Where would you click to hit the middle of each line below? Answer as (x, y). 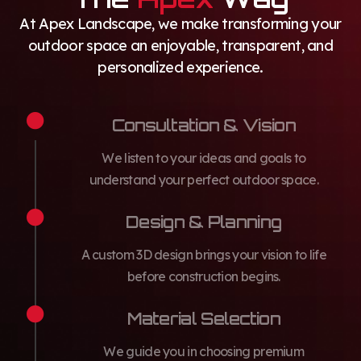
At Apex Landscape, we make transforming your (180, 23)
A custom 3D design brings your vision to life (203, 254)
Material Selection (203, 318)
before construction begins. (203, 276)
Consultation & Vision (203, 125)
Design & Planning (204, 222)
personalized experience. (180, 67)
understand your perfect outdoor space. (203, 179)
